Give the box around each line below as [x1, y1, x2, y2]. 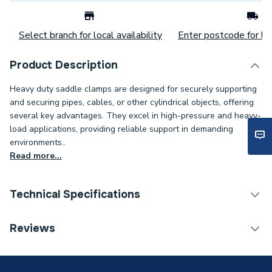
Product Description [10, 58, 118, 72]
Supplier [146, 245, 181, 258]
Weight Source [19, 245, 83, 258]
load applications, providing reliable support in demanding [10, 123, 233, 135]
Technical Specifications [10, 188, 140, 201]
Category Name [19, 218, 87, 231]
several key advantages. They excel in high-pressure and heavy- [10, 110, 261, 121]
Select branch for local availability [19, 29, 162, 42]
